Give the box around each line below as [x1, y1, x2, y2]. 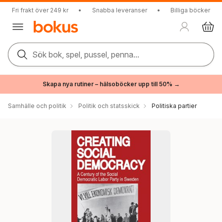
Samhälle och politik [8, 102, 66, 110]
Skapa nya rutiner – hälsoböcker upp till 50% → [42, 80, 180, 88]
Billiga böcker [170, 6, 210, 14]
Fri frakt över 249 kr [12, 6, 68, 14]
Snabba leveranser [92, 6, 147, 14]
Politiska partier [152, 102, 197, 110]
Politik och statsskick [78, 102, 140, 110]
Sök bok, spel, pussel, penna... [32, 50, 139, 59]
